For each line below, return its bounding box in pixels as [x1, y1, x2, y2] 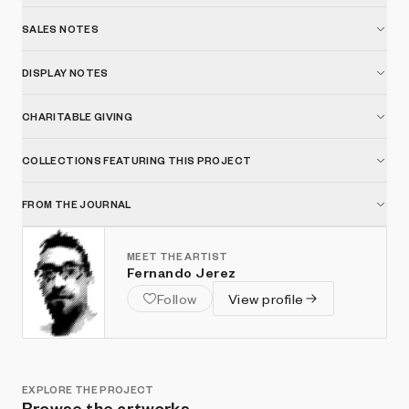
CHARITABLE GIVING [22, 110, 133, 122]
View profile [227, 290, 304, 307]
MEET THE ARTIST [127, 250, 228, 262]
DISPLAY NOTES [22, 67, 109, 79]
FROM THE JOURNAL [22, 198, 131, 210]
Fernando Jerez [127, 264, 236, 280]
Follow [157, 290, 197, 307]
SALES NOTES [22, 23, 99, 35]
